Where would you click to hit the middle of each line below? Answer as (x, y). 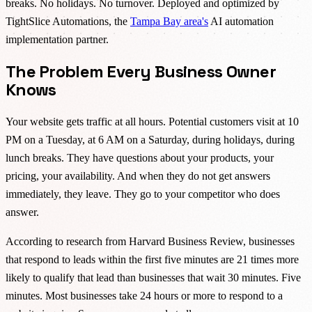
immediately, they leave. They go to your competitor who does (143, 194)
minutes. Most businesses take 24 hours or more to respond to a (144, 295)
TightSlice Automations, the (68, 21)
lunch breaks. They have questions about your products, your (140, 157)
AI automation (241, 21)
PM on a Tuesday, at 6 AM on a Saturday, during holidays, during (150, 139)
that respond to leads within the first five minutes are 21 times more (152, 259)
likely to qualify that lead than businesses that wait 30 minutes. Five (153, 277)
